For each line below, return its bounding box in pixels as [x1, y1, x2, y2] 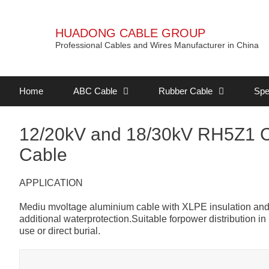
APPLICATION [19, 178, 83, 188]
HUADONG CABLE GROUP [55, 26, 205, 40]
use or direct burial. [19, 226, 100, 236]
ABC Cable [73, 86, 117, 96]
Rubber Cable [158, 86, 213, 96]
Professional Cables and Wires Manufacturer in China [55, 40, 259, 50]
